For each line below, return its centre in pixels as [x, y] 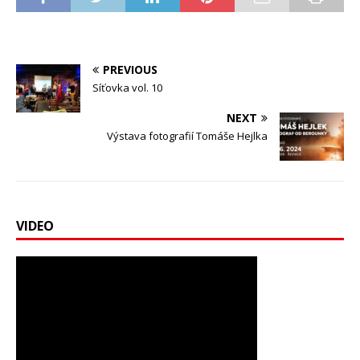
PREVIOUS [130, 69]
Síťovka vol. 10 [127, 87]
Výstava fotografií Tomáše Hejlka [187, 135]
